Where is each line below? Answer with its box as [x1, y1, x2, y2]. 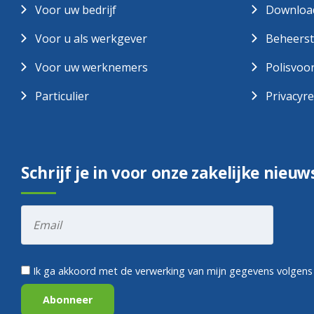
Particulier [35, 88, 89, 104]
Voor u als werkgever [35, 31, 147, 47]
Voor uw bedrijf [35, 2, 116, 18]
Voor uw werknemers [35, 60, 148, 76]
